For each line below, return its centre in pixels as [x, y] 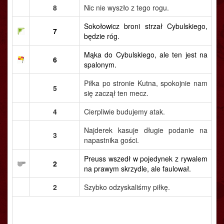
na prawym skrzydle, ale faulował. [137, 168]
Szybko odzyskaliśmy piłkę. [127, 187]
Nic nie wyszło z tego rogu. [126, 7]
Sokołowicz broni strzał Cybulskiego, [146, 26]
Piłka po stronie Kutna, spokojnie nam [146, 83]
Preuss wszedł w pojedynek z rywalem [146, 158]
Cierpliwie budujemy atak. [124, 111]
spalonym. [100, 64]
